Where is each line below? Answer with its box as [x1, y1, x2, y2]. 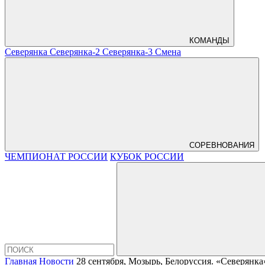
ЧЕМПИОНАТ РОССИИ [5, 151, 108, 161]
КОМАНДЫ [189, 36, 230, 45]
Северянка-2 [50, 47, 102, 57]
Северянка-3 [102, 47, 155, 57]
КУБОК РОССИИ [110, 151, 184, 161]
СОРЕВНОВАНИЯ [189, 141, 254, 150]
